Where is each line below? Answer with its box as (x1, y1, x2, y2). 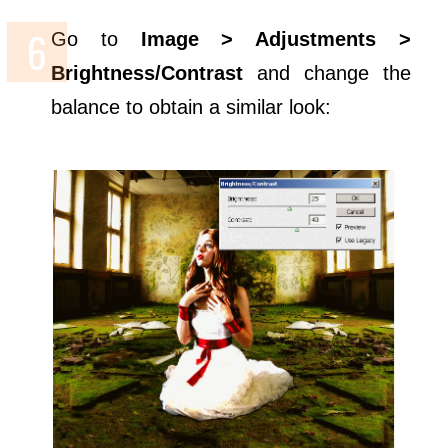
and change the (243, 61, 411, 84)
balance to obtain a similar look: (51, 95, 332, 118)
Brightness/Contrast (51, 61, 244, 84)
